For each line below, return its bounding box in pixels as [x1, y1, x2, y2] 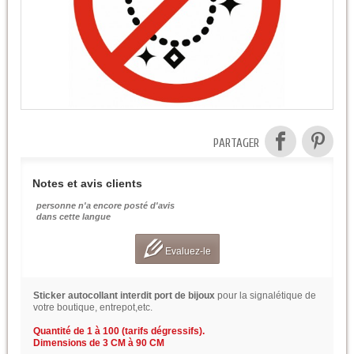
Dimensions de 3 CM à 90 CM [33, 337, 164, 349]
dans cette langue [36, 212, 111, 222]
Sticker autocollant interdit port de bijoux [33, 290, 217, 302]
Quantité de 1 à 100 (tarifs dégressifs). [33, 326, 205, 337]
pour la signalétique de [217, 290, 316, 302]
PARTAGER [213, 137, 259, 151]
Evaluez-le [162, 245, 211, 257]
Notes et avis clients [32, 177, 142, 190]
